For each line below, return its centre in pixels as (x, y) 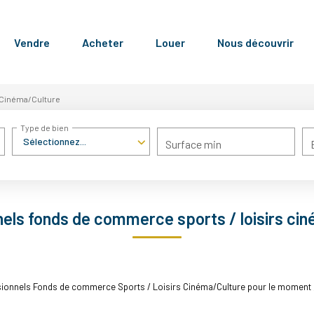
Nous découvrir (255, 42)
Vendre (32, 42)
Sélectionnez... (55, 141)
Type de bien (45, 128)
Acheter (103, 42)
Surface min (194, 144)
